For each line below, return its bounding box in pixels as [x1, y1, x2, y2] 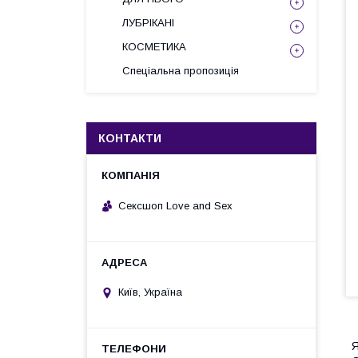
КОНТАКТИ [98, 132, 161, 145]
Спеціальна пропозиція [122, 65, 239, 77]
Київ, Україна [118, 286, 182, 299]
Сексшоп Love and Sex [118, 199, 233, 212]
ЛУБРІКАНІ [122, 17, 174, 29]
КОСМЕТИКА [122, 41, 186, 53]
